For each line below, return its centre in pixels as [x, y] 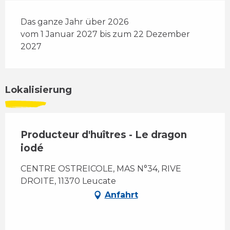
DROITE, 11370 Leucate [68, 181]
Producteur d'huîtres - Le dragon [104, 135]
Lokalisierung [39, 90]
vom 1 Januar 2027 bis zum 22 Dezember [105, 34]
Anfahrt [121, 195]
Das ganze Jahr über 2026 [74, 22]
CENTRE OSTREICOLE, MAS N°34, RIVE [101, 168]
